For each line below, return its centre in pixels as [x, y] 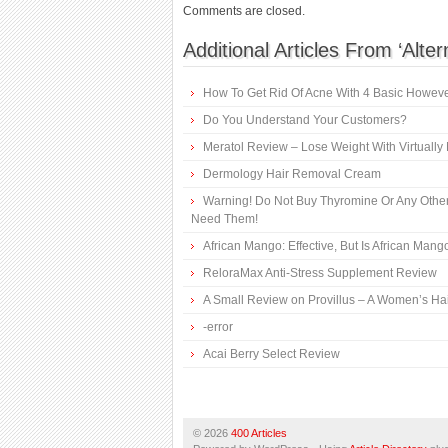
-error [218, 327]
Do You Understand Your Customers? [305, 120]
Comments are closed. [244, 11]
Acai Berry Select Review [271, 354]
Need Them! [224, 219]
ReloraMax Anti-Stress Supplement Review [320, 273]
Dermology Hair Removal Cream [292, 174]
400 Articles [259, 433]
